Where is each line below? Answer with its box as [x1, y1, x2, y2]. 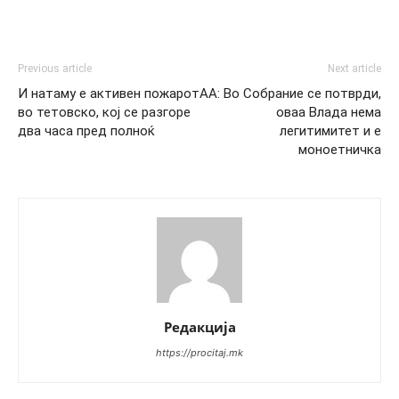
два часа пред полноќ [18, 123, 155, 140]
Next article [328, 62, 381, 76]
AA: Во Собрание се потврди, [199, 85, 381, 102]
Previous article [18, 62, 92, 76]
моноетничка [298, 142, 381, 159]
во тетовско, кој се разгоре [18, 104, 191, 121]
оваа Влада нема [276, 104, 381, 121]
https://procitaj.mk [156, 346, 243, 360]
